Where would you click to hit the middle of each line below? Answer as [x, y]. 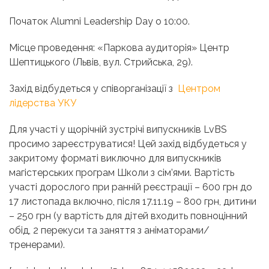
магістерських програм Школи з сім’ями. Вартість [122, 173]
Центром [199, 89]
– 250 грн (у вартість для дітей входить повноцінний [128, 216]
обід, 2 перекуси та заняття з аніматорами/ [109, 231]
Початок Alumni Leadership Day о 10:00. [99, 22]
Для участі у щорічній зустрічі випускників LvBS [118, 130]
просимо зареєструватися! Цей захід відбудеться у [128, 144]
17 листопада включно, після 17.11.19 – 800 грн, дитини [133, 202]
